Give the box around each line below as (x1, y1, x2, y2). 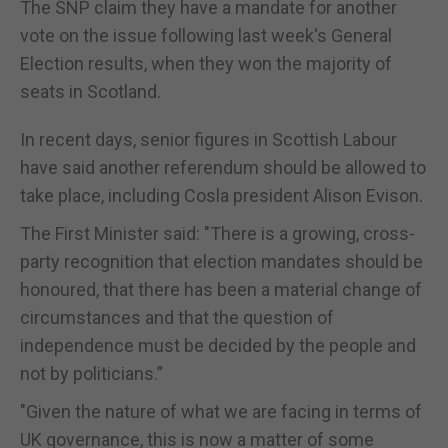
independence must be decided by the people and (20, 334, 416, 356)
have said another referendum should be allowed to (20, 156, 426, 178)
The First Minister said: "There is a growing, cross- (20, 222, 415, 244)
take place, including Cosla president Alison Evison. (20, 184, 423, 206)
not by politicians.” (20, 362, 163, 384)
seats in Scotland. (20, 80, 161, 102)
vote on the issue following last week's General (20, 24, 392, 46)
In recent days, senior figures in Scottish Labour (20, 128, 397, 150)
